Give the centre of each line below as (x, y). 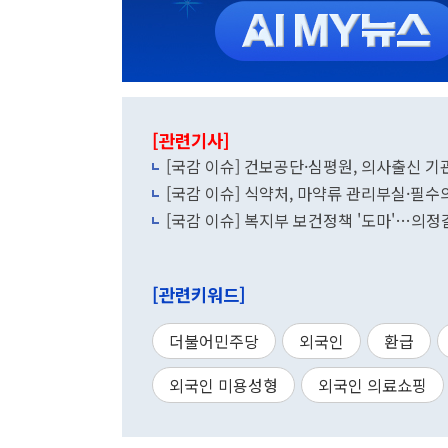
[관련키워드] (199, 294)
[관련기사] (191, 140)
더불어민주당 (214, 341)
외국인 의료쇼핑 (372, 385)
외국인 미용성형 (223, 385)
